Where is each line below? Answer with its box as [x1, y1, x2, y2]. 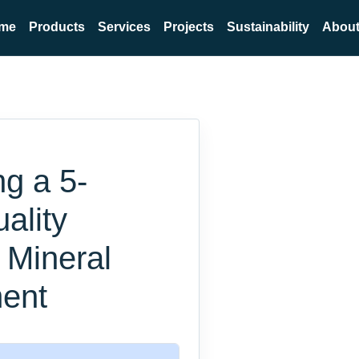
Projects [163, 20, 214, 34]
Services [97, 20, 151, 34]
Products [28, 20, 85, 34]
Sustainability [226, 20, 309, 34]
